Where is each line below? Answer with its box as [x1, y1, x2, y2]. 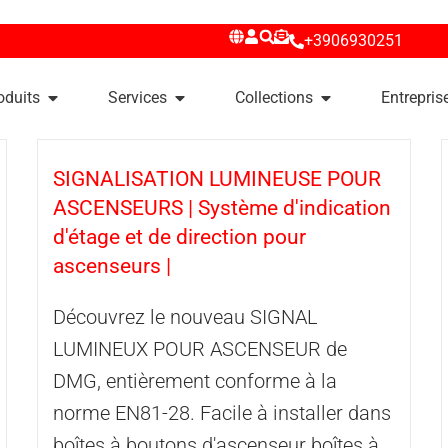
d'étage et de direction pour [53, 225, 307, 249]
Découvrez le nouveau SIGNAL [53, 305, 319, 329]
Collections [234, 88, 313, 107]
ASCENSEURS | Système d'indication [53, 196, 392, 220]
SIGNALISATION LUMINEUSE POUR [53, 167, 382, 191]
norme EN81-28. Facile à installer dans [53, 401, 392, 425]
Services [107, 88, 167, 107]
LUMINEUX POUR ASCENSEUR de [53, 337, 348, 361]
